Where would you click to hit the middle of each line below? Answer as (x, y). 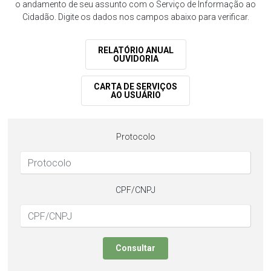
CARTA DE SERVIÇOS (135, 87)
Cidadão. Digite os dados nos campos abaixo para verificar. (135, 17)
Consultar (135, 248)
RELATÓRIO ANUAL (135, 50)
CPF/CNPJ (135, 190)
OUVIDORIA (135, 59)
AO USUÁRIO (135, 95)
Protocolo (135, 137)
